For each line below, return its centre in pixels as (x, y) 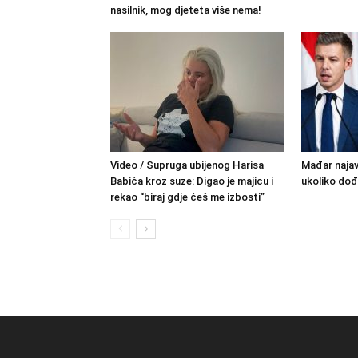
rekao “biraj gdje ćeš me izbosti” (187, 197)
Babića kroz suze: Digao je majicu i (192, 181)
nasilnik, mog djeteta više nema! (186, 10)
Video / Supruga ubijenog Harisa (187, 165)
